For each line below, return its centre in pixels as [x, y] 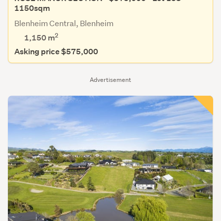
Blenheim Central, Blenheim [64, 23]
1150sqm [32, 8]
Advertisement [110, 80]
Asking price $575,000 [56, 52]
